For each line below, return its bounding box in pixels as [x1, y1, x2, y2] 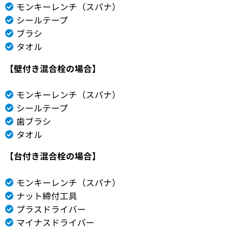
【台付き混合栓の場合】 [5, 150, 101, 163]
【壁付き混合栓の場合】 [5, 62, 101, 75]
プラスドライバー [16, 202, 86, 215]
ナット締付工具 [16, 189, 77, 202]
